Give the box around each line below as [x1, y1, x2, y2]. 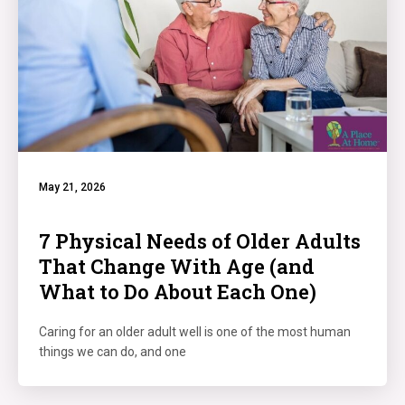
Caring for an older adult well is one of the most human [39, 325, 351, 339]
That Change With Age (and [39, 253, 315, 279]
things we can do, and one [39, 344, 186, 359]
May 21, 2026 [39, 181, 106, 193]
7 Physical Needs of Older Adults [39, 228, 361, 254]
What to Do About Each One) [39, 278, 316, 305]
